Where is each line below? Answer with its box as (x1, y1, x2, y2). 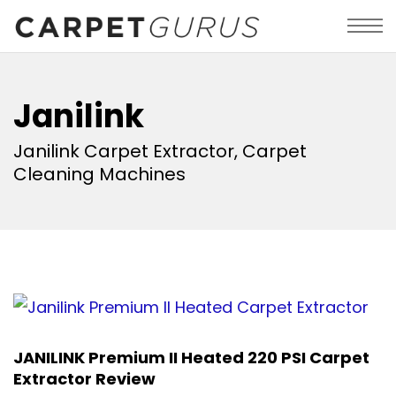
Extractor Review (13, 367, 156, 390)
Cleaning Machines (13, 161, 186, 187)
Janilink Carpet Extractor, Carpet (13, 138, 307, 164)
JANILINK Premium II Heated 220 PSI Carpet (13, 346, 369, 369)
